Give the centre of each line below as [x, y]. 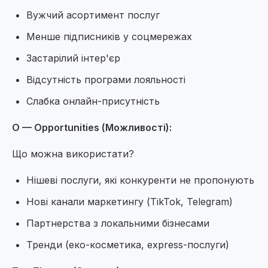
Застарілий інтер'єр [73, 58]
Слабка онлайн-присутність [93, 101]
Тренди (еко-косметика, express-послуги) [128, 245]
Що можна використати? [73, 154]
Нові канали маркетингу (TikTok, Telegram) [130, 202]
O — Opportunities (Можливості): [92, 127]
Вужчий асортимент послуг [93, 15]
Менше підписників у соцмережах [109, 36]
